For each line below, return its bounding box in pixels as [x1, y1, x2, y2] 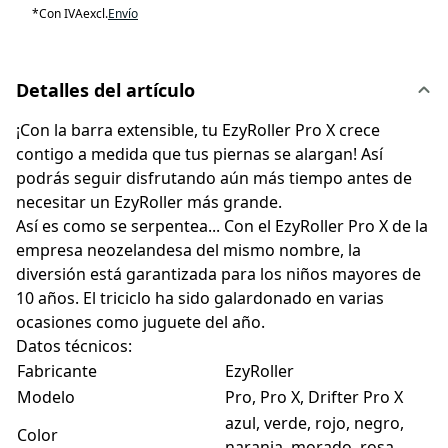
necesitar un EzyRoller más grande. [16, 191, 282, 214]
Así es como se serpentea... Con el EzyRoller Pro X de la [16, 215, 428, 238]
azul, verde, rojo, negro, [225, 412, 404, 435]
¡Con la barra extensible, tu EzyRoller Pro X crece [16, 119, 380, 142]
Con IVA [39, 5, 83, 23]
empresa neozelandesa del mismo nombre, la [16, 239, 361, 262]
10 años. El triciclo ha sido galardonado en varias [16, 287, 384, 310]
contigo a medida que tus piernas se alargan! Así [16, 143, 383, 166]
